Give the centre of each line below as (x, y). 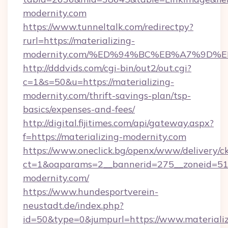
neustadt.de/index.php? (73, 205)
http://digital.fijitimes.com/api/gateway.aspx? (118, 123)
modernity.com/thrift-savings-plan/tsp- (107, 95)
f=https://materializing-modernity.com (105, 137)
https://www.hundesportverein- (91, 192)
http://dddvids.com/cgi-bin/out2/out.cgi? (107, 68)
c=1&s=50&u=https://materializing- (98, 82)
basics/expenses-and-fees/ (79, 109)
